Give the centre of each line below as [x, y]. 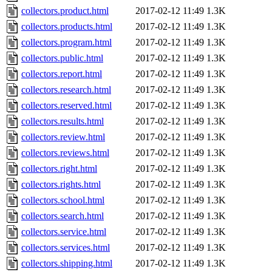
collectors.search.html [63, 216]
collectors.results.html [63, 121]
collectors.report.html [62, 74]
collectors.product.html [65, 11]
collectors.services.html [66, 248]
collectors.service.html [64, 232]
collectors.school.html [63, 200]
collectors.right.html [59, 169]
